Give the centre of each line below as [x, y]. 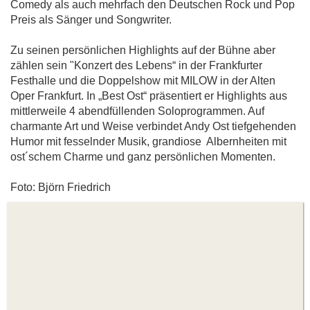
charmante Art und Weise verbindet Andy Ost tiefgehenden [153, 126]
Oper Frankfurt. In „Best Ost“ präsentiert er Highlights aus [149, 96]
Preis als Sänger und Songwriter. [91, 20]
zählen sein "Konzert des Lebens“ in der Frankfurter [136, 65]
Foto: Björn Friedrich [61, 187]
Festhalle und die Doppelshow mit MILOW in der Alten [143, 81]
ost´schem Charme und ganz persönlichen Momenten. [143, 157]
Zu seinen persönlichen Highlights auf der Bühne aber [143, 50]
